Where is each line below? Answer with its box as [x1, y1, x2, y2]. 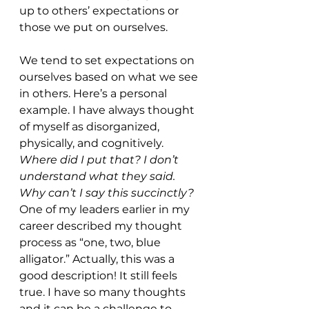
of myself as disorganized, [19, 120, 162, 134]
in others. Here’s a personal [19, 87, 170, 101]
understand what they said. [19, 170, 178, 183]
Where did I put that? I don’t [19, 153, 181, 167]
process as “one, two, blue [19, 236, 163, 250]
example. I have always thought [19, 103, 197, 117]
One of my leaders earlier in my [19, 203, 192, 217]
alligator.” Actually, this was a [19, 252, 177, 266]
